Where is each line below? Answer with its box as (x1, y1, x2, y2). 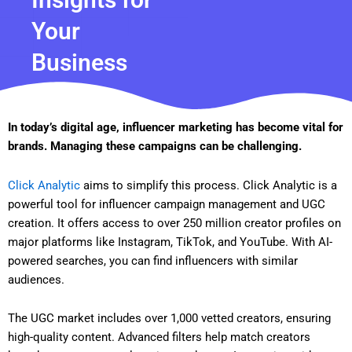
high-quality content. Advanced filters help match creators (8, 330, 310, 345)
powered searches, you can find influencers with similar (8, 253, 298, 268)
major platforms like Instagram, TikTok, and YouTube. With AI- (8, 234, 332, 249)
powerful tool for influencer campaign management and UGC (8, 196, 325, 211)
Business (31, 49, 127, 76)
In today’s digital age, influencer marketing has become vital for (8, 120, 343, 134)
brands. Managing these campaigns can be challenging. (8, 139, 302, 153)
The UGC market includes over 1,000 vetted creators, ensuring (8, 311, 331, 326)
